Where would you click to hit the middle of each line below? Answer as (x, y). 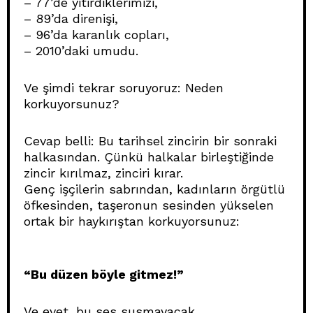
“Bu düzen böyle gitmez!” (104, 274)
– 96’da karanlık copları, (96, 34)
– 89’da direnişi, (71, 18)
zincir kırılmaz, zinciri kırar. (103, 173)
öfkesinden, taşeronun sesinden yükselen (149, 205)
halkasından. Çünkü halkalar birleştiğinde (149, 156)
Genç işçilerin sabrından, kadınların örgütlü (154, 189)
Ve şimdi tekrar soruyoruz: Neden (124, 87)
